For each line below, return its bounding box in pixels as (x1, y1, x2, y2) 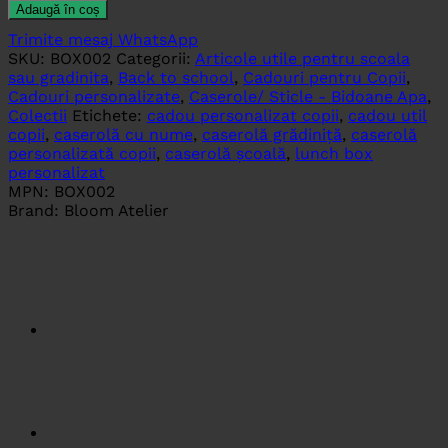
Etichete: (72, 106, 147, 126)
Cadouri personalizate (8, 87, 180, 107)
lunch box (295, 144, 373, 164)
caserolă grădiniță (202, 125, 342, 145)
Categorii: (116, 49, 195, 69)
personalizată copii (8, 144, 156, 164)
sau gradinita (8, 68, 109, 88)
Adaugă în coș (16, 2, 100, 18)
